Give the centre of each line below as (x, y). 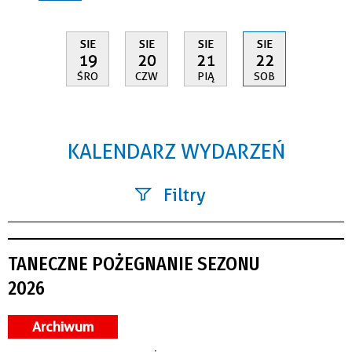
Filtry (184, 194)
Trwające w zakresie (158, 317)
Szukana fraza (150, 229)
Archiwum (63, 326)
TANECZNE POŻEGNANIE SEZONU (134, 264)
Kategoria (162, 274)
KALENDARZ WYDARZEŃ (176, 151)
